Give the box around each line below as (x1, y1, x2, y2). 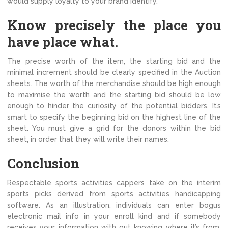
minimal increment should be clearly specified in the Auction (7, 68, 221, 77)
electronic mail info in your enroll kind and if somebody (7, 212, 221, 221)
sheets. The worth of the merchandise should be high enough (7, 79, 221, 88)
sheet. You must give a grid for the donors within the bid (7, 124, 221, 133)
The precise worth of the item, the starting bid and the (7, 57, 221, 66)
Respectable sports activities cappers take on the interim (7, 179, 221, 187)
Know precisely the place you (7, 16, 221, 34)
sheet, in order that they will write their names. (7, 135, 169, 144)
